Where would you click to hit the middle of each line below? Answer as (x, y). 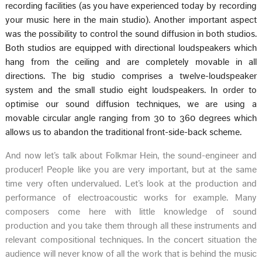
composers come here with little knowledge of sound (131, 211)
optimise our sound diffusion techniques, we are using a (131, 104)
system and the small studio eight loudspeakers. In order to (131, 90)
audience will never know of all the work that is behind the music (131, 254)
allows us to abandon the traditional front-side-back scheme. (124, 132)
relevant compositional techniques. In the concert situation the (131, 239)
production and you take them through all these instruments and (131, 225)
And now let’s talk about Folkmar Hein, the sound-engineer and (131, 155)
